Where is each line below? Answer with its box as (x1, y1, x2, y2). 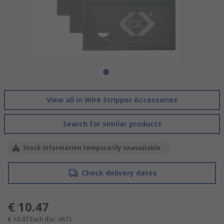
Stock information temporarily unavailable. (23, 143, 162, 152)
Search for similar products (62, 118, 161, 128)
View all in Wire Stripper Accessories (46, 94, 177, 104)
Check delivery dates (81, 167, 157, 177)
